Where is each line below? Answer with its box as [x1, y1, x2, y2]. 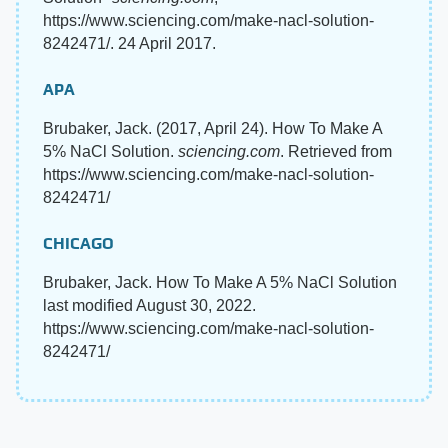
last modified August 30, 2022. [43, 297, 256, 315]
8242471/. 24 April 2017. [43, 35, 216, 53]
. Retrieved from [280, 143, 392, 161]
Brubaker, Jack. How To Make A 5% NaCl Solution [43, 274, 397, 292]
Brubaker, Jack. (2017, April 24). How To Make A [43, 120, 382, 138]
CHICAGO [43, 234, 114, 254]
